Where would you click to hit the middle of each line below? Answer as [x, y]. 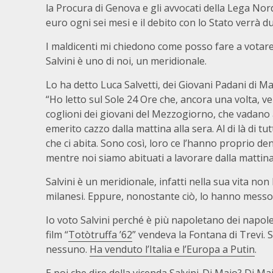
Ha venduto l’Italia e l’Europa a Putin [172, 249]
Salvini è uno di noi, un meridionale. [126, 61]
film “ [57, 235]
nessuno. [68, 249]
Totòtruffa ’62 [100, 235]
